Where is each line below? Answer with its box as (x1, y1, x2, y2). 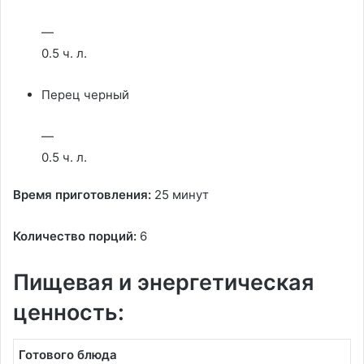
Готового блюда (19, 346, 117, 362)
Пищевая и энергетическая (13, 269, 314, 296)
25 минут (151, 187, 209, 202)
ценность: (13, 299, 124, 326)
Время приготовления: (13, 187, 151, 202)
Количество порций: (13, 228, 136, 244)
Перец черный (41, 87, 129, 102)
